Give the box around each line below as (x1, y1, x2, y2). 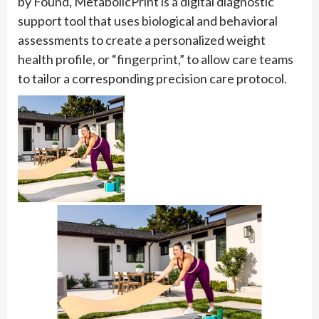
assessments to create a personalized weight (18, 32, 266, 48)
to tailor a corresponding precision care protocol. (18, 70, 287, 87)
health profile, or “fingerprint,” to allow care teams (18, 51, 293, 68)
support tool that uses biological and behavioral (18, 13, 278, 29)
